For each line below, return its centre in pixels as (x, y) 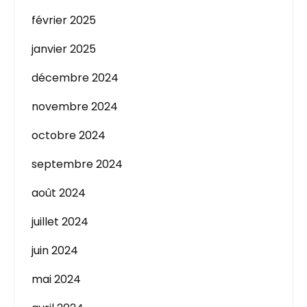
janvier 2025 (64, 49)
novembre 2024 (75, 107)
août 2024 (59, 193)
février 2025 (64, 20)
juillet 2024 (60, 222)
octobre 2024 (69, 135)
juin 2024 (55, 250)
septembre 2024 (77, 164)
